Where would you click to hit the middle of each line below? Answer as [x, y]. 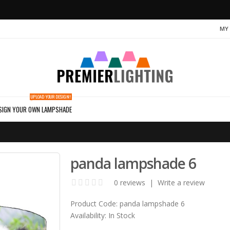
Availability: [89, 215]
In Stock [121, 215]
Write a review [181, 182]
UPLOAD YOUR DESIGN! [51, 97]
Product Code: [94, 203]
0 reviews [130, 182]
